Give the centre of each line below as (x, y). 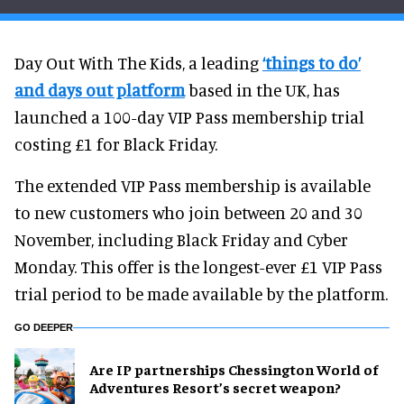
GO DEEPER (44, 327)
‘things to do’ (312, 62)
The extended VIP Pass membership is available (193, 185)
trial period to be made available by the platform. (201, 293)
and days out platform (100, 89)
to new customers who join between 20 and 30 (188, 212)
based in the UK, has (262, 89)
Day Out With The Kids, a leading (138, 62)
